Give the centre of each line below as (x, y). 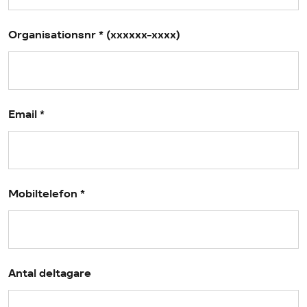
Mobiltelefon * (47, 194)
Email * (26, 114)
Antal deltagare (50, 273)
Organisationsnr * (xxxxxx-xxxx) (94, 35)
